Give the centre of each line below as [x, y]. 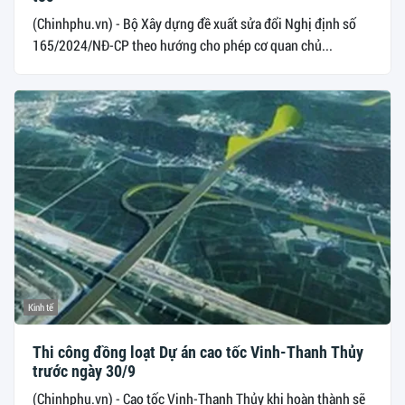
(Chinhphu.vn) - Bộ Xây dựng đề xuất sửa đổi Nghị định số [194, 23]
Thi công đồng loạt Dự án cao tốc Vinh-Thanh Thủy [198, 353]
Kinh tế [41, 307]
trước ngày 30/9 [84, 372]
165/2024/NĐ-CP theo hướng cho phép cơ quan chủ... [183, 44]
